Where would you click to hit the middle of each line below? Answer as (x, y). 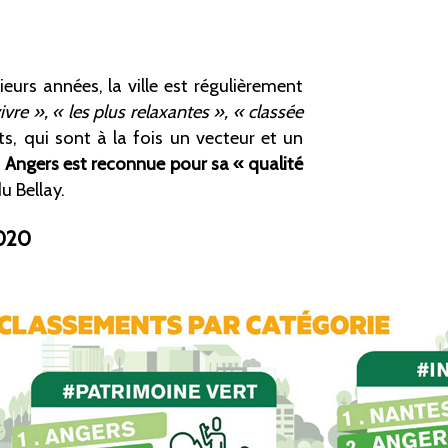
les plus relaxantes (138, 112)
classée (276, 112)
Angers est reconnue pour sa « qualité (154, 164)
